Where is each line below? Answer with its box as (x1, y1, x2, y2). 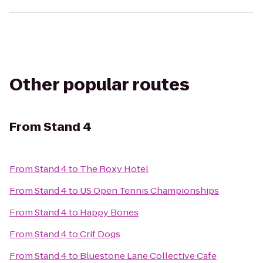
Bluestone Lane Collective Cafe (80, 249, 217, 262)
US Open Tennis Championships (80, 184, 219, 197)
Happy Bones (80, 206, 139, 218)
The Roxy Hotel (80, 163, 149, 175)
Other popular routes (9, 73, 190, 96)
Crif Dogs (80, 228, 120, 240)
